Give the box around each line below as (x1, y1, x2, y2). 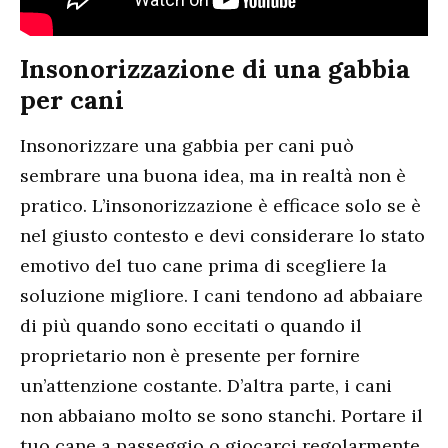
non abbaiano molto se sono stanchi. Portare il (20, 404, 423, 428)
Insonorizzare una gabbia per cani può (20, 134, 354, 158)
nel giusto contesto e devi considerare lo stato (20, 224, 425, 248)
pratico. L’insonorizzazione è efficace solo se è (20, 194, 421, 218)
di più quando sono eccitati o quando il (20, 314, 362, 338)
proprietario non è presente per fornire (20, 344, 360, 368)
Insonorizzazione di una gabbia (20, 52, 410, 86)
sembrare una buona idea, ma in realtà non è (20, 164, 406, 188)
